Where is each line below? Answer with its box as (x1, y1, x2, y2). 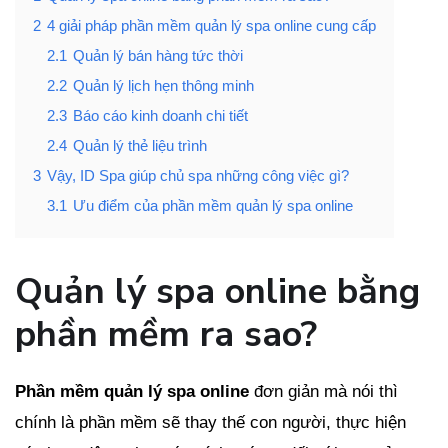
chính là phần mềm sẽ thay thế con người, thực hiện (15, 413, 406, 433)
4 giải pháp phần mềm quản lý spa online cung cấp (47, 17, 376, 35)
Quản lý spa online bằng (15, 267, 420, 317)
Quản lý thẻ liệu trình (73, 137, 207, 155)
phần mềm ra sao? (15, 310, 317, 360)
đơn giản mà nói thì (249, 382, 398, 402)
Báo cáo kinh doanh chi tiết (73, 107, 248, 125)
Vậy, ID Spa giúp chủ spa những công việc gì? (47, 167, 349, 185)
